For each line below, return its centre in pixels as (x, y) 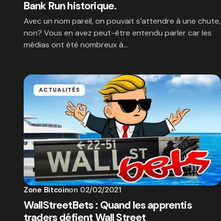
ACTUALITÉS (59, 90)
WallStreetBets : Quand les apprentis (108, 205)
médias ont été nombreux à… (76, 45)
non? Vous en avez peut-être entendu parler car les (118, 33)
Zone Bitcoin (46, 190)
